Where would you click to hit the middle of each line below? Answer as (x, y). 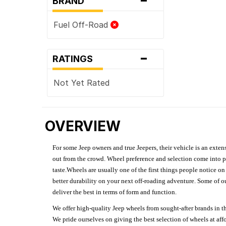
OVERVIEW (83, 126)
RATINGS (76, 59)
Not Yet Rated (82, 82)
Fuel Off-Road (82, 24)
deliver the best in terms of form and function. (115, 192)
